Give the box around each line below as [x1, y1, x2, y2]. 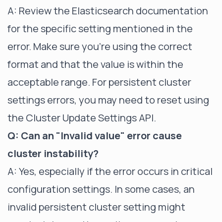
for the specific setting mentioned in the [7, 21, 193, 35]
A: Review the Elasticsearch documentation [7, 3, 208, 17]
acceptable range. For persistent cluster [7, 75, 191, 89]
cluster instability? [7, 146, 99, 160]
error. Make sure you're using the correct [7, 39, 192, 53]
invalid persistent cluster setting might [7, 200, 185, 214]
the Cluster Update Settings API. [7, 111, 156, 124]
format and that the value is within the [7, 57, 183, 71]
